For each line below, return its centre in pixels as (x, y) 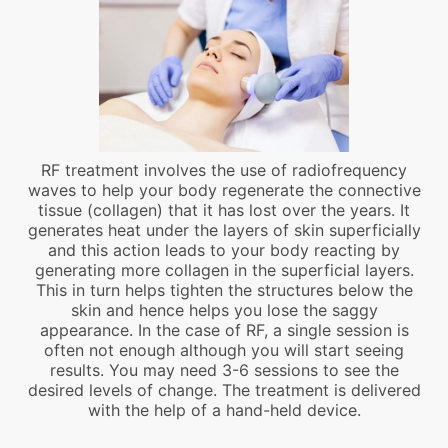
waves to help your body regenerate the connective (224, 189)
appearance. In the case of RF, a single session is (224, 329)
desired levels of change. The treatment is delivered (224, 389)
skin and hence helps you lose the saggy (224, 309)
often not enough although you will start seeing (224, 349)
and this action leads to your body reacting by (224, 249)
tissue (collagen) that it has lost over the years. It (224, 209)
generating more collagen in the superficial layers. (224, 269)
